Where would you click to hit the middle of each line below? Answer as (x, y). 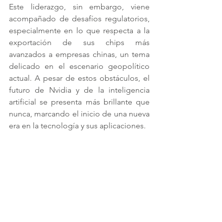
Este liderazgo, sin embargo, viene (79, 7)
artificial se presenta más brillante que (79, 102)
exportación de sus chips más (79, 42)
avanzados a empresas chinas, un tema (79, 54)
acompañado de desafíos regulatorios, (79, 19)
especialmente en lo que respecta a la (79, 30)
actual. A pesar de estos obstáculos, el (79, 78)
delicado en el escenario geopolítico (79, 66)
